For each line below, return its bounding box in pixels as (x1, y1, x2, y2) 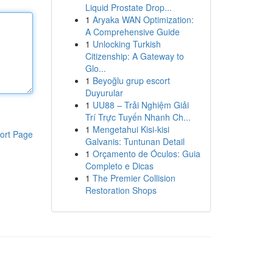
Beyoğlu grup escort (92, 74, 170, 87)
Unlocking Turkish (92, 38, 161, 50)
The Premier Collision (92, 172, 175, 184)
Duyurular (85, 87, 123, 99)
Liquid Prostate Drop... (85, 1, 172, 13)
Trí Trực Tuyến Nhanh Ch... (85, 111, 191, 123)
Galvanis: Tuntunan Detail (85, 135, 185, 147)
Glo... (85, 62, 106, 74)
